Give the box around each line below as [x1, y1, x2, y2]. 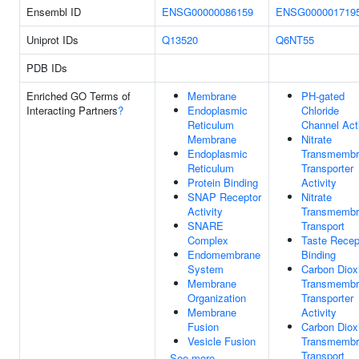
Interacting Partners [26, 103, 118, 118]
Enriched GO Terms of [26, 88, 131, 103]
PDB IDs [26, 60, 67, 75]
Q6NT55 [276, 32, 314, 47]
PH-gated [301, 88, 345, 103]
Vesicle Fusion [188, 333, 256, 349]
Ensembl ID [26, 4, 81, 19]
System [188, 261, 224, 276]
